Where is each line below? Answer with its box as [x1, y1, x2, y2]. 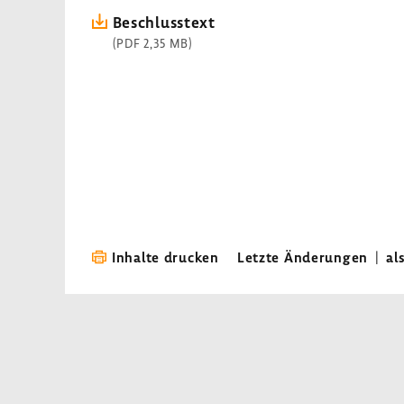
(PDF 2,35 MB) [112, 35, 193, 50]
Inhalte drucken [112, 247, 219, 266]
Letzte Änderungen [236, 248, 369, 266]
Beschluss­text [112, 13, 216, 32]
